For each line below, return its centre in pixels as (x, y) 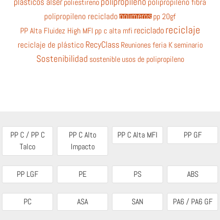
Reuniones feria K (146, 45)
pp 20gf (165, 16)
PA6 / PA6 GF (192, 201)
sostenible (105, 59)
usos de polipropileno (153, 59)
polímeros (136, 16)
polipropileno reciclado (81, 16)
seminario (188, 45)
